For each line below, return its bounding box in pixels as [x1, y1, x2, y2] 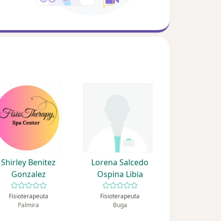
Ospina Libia [97, 169, 143, 180]
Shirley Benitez [1, 157, 56, 168]
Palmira [18, 201, 39, 210]
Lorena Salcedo [91, 157, 149, 168]
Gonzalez [11, 169, 46, 180]
